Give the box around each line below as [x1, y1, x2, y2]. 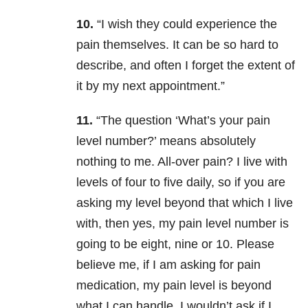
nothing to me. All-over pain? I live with [76, 155, 287, 169]
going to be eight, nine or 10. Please [76, 237, 274, 252]
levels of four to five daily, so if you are [76, 175, 285, 190]
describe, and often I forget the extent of [76, 58, 295, 73]
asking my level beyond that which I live [76, 196, 293, 210]
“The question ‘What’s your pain [93, 113, 270, 128]
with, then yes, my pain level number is [76, 217, 289, 231]
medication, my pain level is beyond [76, 278, 272, 293]
